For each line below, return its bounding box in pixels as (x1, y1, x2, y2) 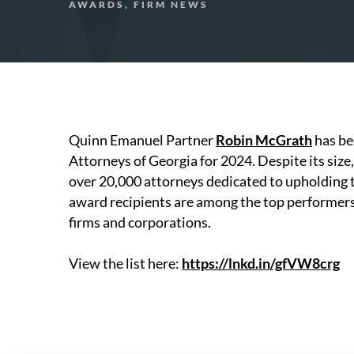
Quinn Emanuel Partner (69, 131, 216, 149)
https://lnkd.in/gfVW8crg (182, 254, 340, 272)
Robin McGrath (216, 131, 312, 149)
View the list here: (69, 254, 182, 272)
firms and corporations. (69, 213, 213, 231)
